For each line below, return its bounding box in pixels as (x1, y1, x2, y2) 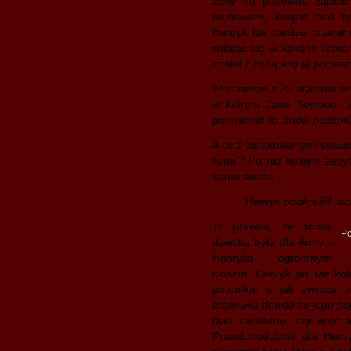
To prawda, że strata (212, 220, 331, 233)
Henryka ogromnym (212, 251, 331, 264)
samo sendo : (212, 170, 280, 183)
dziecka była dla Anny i (212, 236, 331, 248)
